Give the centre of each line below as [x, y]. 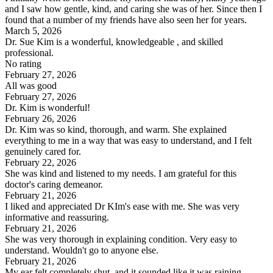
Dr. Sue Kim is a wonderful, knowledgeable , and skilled [114, 41]
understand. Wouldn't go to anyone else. [82, 250]
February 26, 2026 [41, 118]
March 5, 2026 [33, 30]
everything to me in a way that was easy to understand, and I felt [128, 140]
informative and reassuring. [57, 217]
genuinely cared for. [43, 151]
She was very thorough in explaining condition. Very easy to [121, 239]
